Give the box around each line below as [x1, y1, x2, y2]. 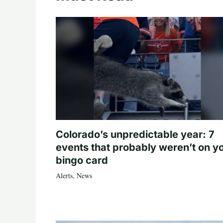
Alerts [56, 170, 73, 180]
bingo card [56, 154, 108, 166]
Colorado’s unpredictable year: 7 [56, 128, 215, 140]
